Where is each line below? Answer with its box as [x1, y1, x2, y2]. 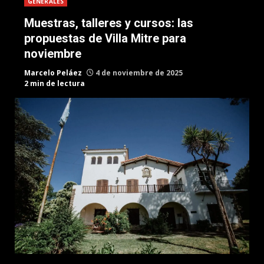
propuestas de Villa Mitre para [24, 31, 186, 45]
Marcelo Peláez [24, 68, 82, 78]
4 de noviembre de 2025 [94, 68, 183, 78]
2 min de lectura [24, 78, 85, 88]
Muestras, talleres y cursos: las [24, 16, 193, 30]
